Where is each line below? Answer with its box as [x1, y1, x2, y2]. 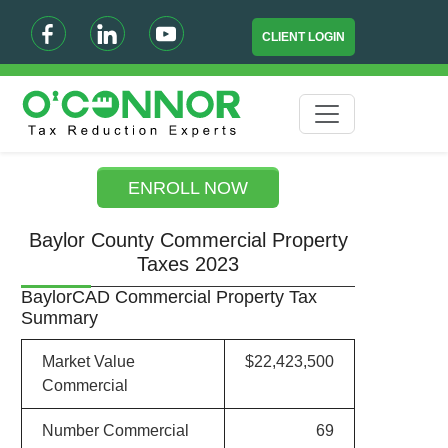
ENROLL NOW [128, 178, 249, 198]
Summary [20, 308, 98, 328]
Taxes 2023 [137, 253, 240, 275]
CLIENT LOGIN [262, 30, 346, 44]
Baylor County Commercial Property [28, 229, 348, 251]
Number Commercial [41, 422, 189, 439]
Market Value [41, 353, 135, 370]
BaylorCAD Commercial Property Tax [20, 287, 317, 307]
